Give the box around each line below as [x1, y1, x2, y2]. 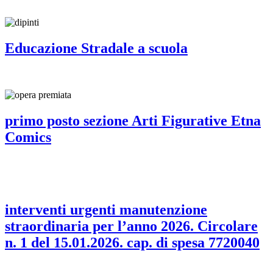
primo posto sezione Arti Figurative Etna [5, 112, 261, 129]
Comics [5, 129, 51, 145]
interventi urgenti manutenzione [5, 201, 207, 218]
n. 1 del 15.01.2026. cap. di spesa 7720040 [5, 234, 260, 250]
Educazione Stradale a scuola [5, 40, 188, 57]
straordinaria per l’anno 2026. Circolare [5, 218, 258, 234]
